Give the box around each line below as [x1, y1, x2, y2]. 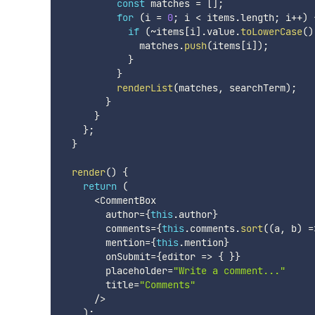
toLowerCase [240, 25, 302, 38]
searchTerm [223, 81, 285, 94]
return [82, 179, 117, 193]
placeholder [60, 264, 167, 277]
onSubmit [60, 250, 150, 263]
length [240, 11, 274, 24]
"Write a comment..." [172, 264, 285, 277]
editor [161, 250, 195, 263]
